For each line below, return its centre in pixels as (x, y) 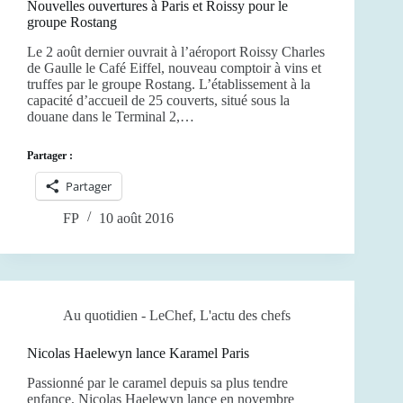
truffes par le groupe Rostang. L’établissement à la (169, 85)
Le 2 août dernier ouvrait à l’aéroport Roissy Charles (176, 52)
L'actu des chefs (245, 316)
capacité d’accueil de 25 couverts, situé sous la (158, 101)
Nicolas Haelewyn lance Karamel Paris (138, 354)
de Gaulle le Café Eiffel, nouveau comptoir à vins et (174, 68)
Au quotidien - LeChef (128, 316)
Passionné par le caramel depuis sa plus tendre (157, 382)
